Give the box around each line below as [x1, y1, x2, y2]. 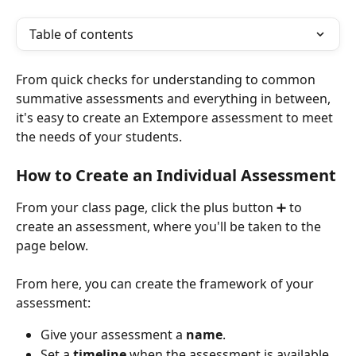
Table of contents [29, 25, 133, 43]
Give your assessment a [41, 326, 186, 344]
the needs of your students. [16, 128, 182, 145]
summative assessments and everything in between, [16, 90, 334, 107]
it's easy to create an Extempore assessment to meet [16, 109, 336, 126]
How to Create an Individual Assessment [16, 164, 336, 187]
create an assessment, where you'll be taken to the [16, 218, 324, 236]
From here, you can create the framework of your [16, 275, 317, 293]
